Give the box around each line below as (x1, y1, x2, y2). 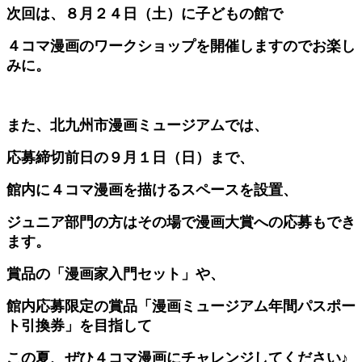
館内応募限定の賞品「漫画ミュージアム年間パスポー (6, 297, 356, 314)
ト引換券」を (6, 317, 94, 334)
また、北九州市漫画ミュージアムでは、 (6, 116, 268, 133)
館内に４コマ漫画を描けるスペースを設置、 (6, 181, 297, 198)
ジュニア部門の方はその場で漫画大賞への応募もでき (6, 213, 356, 230)
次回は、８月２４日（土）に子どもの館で (6, 5, 283, 22)
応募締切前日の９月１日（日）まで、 (6, 149, 254, 166)
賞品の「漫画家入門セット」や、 (6, 265, 225, 282)
